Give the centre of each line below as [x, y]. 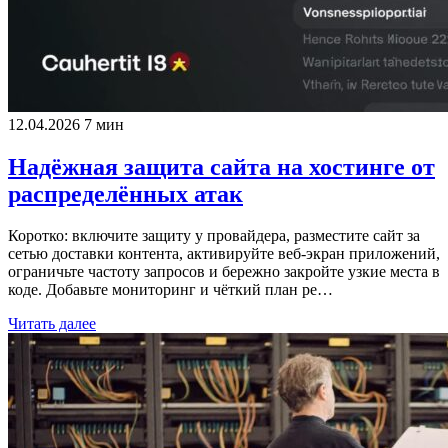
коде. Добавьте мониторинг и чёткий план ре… [170, 290]
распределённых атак [125, 193]
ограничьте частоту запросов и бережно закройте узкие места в [224, 272]
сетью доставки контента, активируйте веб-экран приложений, [224, 254]
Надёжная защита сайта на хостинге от [221, 166]
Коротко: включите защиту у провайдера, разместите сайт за [214, 236]
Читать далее [52, 324]
